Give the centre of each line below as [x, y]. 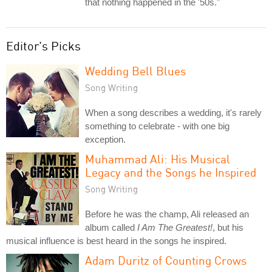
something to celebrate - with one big [157, 126]
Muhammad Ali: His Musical [158, 158]
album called [111, 227]
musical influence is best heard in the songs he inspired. [116, 240]
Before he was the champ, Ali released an [167, 214]
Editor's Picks [43, 46]
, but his [228, 227]
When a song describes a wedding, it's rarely [173, 112]
